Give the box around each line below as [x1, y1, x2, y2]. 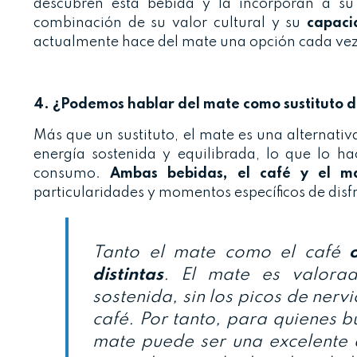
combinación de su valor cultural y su [33, 16, 308, 31]
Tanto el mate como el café [92, 244, 350, 262]
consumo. [33, 167, 111, 182]
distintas [92, 266, 163, 284]
